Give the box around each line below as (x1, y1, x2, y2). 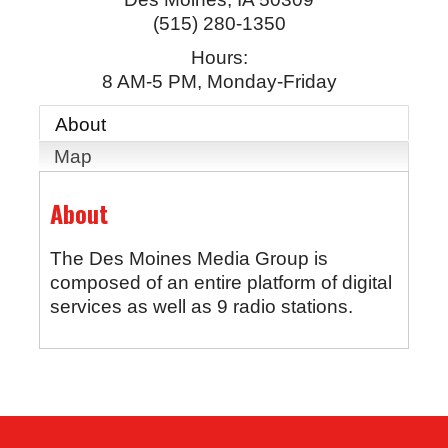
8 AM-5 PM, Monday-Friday (101, 71, 337, 93)
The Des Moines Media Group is (49, 247, 328, 269)
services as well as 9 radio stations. (49, 295, 353, 317)
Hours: (190, 47, 248, 69)
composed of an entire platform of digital (49, 271, 392, 293)
